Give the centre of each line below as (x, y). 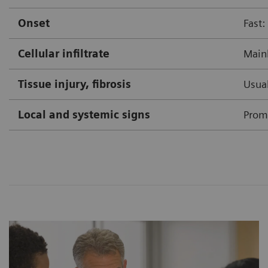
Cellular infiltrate (64, 53)
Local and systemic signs (84, 114)
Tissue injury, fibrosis (74, 84)
